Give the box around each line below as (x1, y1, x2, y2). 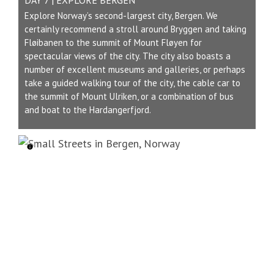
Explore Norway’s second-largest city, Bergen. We (24, 9, 218, 21)
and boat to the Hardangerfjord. (24, 103, 151, 116)
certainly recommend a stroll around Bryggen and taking (24, 23, 246, 35)
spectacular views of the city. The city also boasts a (24, 50, 231, 62)
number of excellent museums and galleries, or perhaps (24, 63, 245, 75)
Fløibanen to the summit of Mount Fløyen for (24, 36, 202, 48)
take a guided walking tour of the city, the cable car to (24, 76, 240, 89)
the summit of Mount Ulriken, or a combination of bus (24, 90, 234, 102)
